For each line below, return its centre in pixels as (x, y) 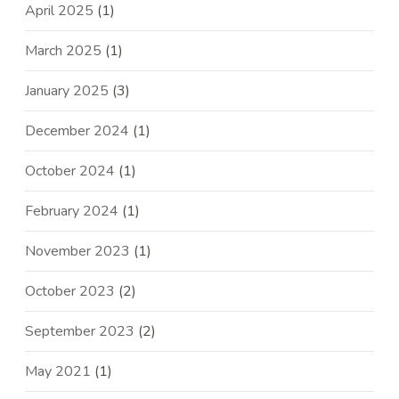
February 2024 (72, 212)
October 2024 (70, 171)
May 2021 (58, 372)
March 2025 (64, 51)
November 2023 (78, 252)
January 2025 (67, 91)
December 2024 (77, 131)
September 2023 (80, 332)
